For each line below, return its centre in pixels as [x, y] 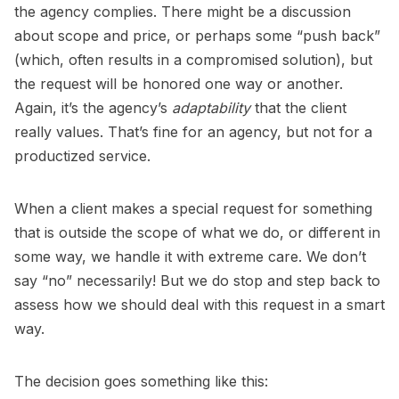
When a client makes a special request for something [193, 208]
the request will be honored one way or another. [179, 84]
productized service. [82, 156]
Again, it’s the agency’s [93, 108]
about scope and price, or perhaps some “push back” [197, 36]
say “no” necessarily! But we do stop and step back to [197, 281]
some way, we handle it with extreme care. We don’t [190, 256]
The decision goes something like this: [141, 381]
